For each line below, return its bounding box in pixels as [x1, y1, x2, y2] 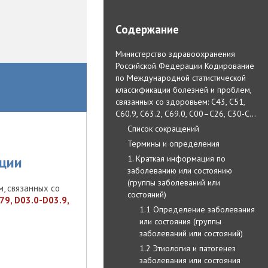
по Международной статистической [115, 72, 246, 83]
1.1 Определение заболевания [139, 203, 255, 215]
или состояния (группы [139, 215, 221, 227]
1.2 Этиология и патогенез [139, 242, 236, 254]
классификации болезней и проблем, [115, 84, 251, 95]
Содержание [115, 22, 179, 36]
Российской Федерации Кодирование [115, 60, 254, 71]
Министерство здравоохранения [115, 48, 235, 59]
